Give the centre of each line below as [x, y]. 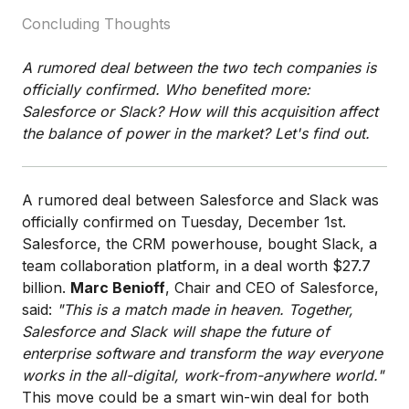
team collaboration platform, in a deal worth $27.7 [196, 265]
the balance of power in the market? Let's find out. [196, 133]
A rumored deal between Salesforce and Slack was [200, 199]
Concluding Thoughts [96, 23]
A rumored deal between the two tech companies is [199, 67]
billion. [46, 287]
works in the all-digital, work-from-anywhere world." [203, 375]
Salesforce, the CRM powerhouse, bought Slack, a [199, 243]
